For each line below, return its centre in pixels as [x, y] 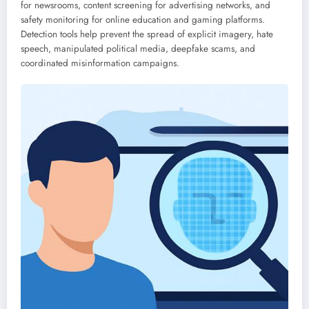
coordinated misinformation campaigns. [100, 63]
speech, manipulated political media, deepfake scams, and [138, 49]
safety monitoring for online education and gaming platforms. [143, 20]
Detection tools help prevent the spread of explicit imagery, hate [147, 34]
